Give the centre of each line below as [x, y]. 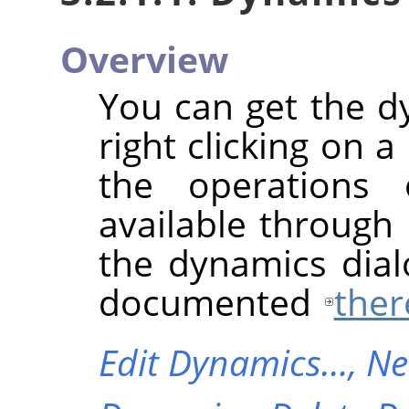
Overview [144, 59]
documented [209, 302]
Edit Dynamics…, [232, 362]
